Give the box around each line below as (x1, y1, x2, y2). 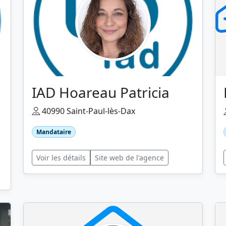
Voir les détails (36, 152, 86, 162)
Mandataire (36, 127, 71, 136)
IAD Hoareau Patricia (32, 82, 169, 102)
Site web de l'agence (95, 152, 164, 162)
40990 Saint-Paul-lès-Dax (40, 105, 135, 117)
